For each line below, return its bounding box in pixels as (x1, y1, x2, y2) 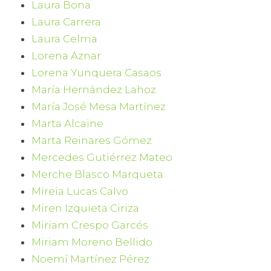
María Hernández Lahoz (31, 83, 157, 96)
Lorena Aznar (31, 49, 102, 62)
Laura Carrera (31, 15, 102, 28)
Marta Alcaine (31, 117, 104, 129)
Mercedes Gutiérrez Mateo (31, 151, 173, 163)
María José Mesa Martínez (31, 100, 166, 113)
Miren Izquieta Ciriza (31, 201, 140, 214)
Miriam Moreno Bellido (31, 235, 153, 248)
